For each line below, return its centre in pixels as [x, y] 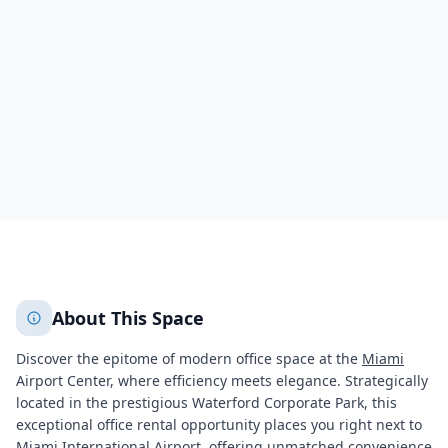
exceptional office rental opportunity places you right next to [219, 425]
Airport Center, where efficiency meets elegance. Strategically [222, 381]
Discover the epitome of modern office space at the [189, 359]
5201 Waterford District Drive [135, 14]
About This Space [128, 318]
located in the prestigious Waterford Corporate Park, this [206, 403]
